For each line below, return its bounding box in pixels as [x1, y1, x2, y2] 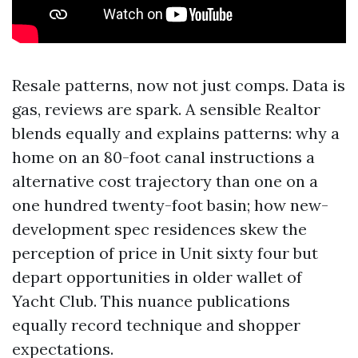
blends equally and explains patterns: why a [12, 123, 340, 143]
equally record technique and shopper [12, 315, 300, 335]
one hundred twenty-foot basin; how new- [12, 195, 328, 215]
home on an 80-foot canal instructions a [12, 147, 315, 167]
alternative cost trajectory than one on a [12, 171, 318, 191]
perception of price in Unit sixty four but [12, 243, 318, 263]
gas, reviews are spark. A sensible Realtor [12, 99, 320, 119]
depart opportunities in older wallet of [12, 267, 302, 287]
